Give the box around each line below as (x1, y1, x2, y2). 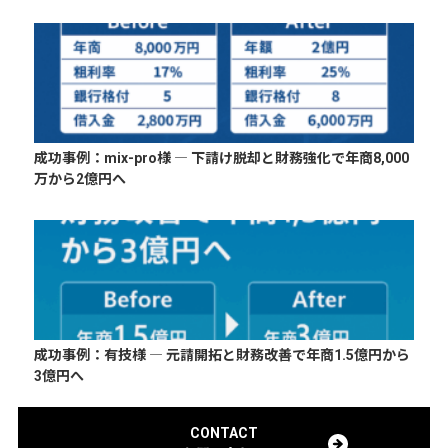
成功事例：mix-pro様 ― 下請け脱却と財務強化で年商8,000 (34, 149, 410, 166)
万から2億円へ (34, 170, 127, 187)
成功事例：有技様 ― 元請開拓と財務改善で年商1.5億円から (34, 346, 411, 363)
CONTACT (190, 424, 258, 441)
